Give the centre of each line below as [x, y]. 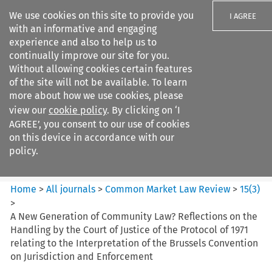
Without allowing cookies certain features [100, 69]
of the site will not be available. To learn [98, 82]
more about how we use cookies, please [96, 96]
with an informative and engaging [83, 29]
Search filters [111, 84]
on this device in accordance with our [92, 138]
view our [29, 110]
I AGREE [243, 16]
